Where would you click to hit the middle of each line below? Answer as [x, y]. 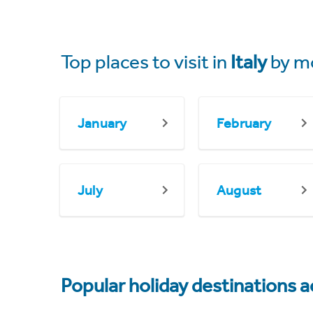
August [239, 190]
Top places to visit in [146, 62]
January [102, 123]
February [244, 123]
